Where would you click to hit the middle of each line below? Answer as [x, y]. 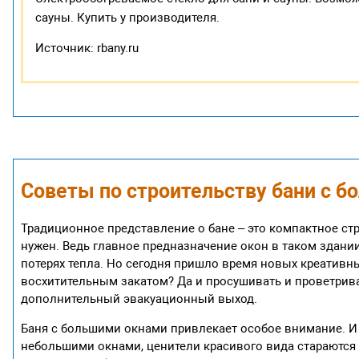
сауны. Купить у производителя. [128, 17]
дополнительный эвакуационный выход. [139, 299]
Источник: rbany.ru [87, 48]
